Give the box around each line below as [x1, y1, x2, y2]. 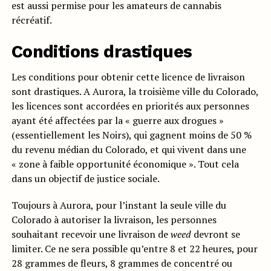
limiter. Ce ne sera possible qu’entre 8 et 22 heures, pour [11, 242, 258, 256]
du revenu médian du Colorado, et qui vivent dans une [11, 143, 246, 157]
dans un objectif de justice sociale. [11, 172, 160, 186]
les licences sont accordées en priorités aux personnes [11, 99, 249, 113]
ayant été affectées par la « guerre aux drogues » [11, 114, 224, 128]
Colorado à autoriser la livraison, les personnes [11, 213, 217, 227]
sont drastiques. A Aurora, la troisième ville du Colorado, [11, 85, 258, 99]
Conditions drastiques [11, 41, 192, 62]
